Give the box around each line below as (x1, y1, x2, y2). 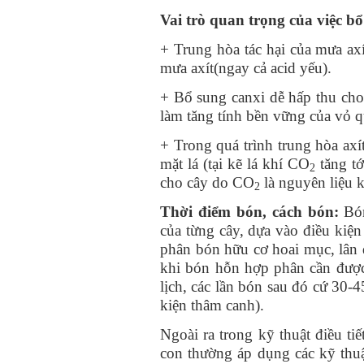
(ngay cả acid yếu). (214, 58, 331, 76)
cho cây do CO (160, 173, 254, 191)
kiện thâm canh (160, 296, 255, 314)
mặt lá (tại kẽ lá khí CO (160, 154, 310, 172)
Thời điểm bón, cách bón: (160, 202, 339, 220)
